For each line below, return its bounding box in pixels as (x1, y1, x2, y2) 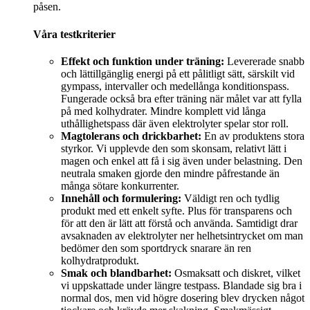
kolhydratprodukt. (61, 254, 139, 266)
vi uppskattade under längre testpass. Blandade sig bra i (61, 279, 302, 291)
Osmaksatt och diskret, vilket (172, 266, 300, 279)
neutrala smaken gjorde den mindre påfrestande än (61, 167, 280, 179)
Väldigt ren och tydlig (181, 192, 280, 204)
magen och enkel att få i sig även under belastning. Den (61, 154, 302, 167)
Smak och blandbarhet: (61, 266, 172, 279)
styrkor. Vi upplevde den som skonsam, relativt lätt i (61, 142, 286, 154)
